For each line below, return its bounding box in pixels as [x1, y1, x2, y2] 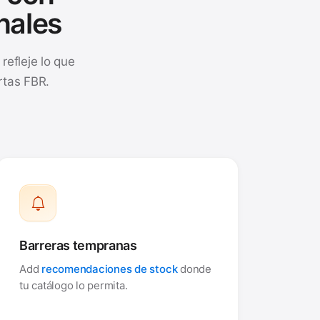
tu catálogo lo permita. [19, 278, 128, 292]
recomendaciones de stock [41, 261, 178, 276]
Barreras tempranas [19, 238, 137, 253]
